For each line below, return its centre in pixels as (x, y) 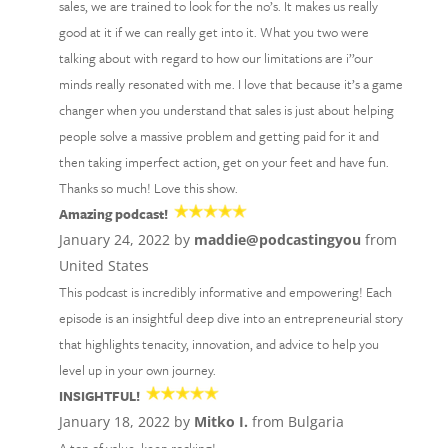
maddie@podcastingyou (277, 239)
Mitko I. (220, 421)
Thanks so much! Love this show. (148, 188)
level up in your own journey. (137, 370)
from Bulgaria (295, 421)
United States (103, 265)
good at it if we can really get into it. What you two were (213, 32)
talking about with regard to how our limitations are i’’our (215, 58)
